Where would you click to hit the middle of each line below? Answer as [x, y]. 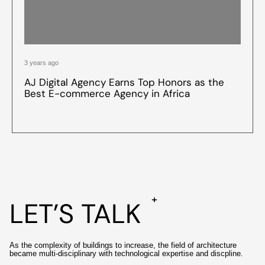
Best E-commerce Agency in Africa [107, 93]
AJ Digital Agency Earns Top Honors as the [124, 82]
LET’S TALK [75, 214]
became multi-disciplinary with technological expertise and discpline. [126, 253]
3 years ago [41, 62]
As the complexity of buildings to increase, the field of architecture [123, 245]
